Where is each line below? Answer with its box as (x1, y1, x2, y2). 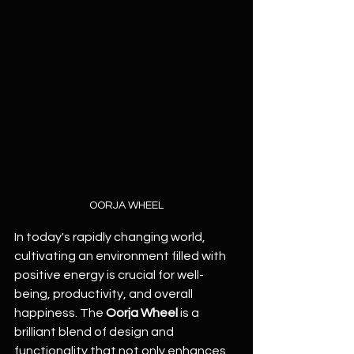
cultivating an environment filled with (14, 250, 228, 262)
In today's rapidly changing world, (14, 231, 208, 243)
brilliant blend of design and (14, 326, 176, 338)
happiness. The (14, 307, 106, 319)
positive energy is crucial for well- (14, 269, 204, 281)
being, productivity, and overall (14, 288, 195, 300)
